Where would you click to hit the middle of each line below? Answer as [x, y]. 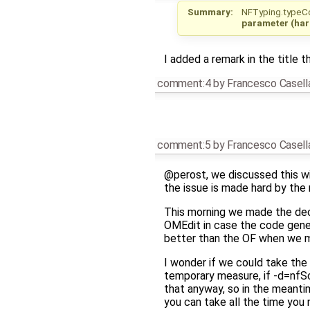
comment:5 [184, 145]
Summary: [211, 12]
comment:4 [184, 84]
